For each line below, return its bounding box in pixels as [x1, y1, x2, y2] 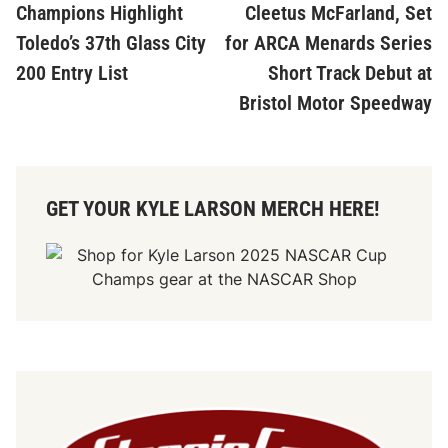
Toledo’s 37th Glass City [16, 31, 207, 56]
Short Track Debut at [267, 61, 432, 86]
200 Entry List [16, 61, 129, 86]
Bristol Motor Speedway [238, 91, 432, 116]
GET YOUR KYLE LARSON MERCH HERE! [46, 197, 380, 222]
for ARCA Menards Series [224, 31, 432, 56]
